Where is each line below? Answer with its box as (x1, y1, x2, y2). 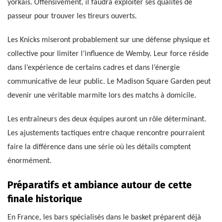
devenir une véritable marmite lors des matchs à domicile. (7, 92, 196, 100)
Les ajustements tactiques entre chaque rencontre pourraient (7, 129, 205, 138)
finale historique (7, 193, 82, 205)
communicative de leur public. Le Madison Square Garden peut (7, 78, 211, 86)
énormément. (7, 157, 52, 166)
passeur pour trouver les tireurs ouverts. (7, 12, 137, 21)
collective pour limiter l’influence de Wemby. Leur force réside (7, 50, 209, 58)
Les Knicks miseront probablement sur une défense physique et (7, 36, 210, 45)
